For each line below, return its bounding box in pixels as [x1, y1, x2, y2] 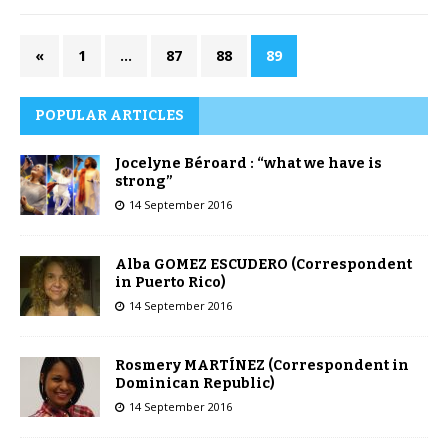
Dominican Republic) [115, 375, 275, 393]
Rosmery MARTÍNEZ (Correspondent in [115, 357, 409, 375]
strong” [115, 173, 173, 191]
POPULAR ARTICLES [35, 107, 184, 125]
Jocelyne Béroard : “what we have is [115, 155, 382, 173]
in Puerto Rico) [115, 274, 226, 292]
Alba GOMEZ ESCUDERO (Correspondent [115, 256, 412, 274]
